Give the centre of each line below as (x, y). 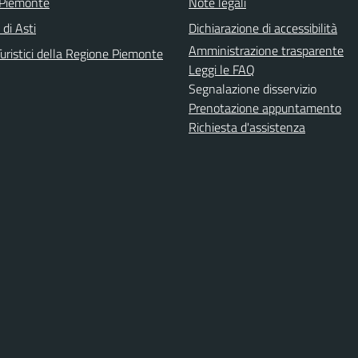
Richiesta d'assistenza (247, 127)
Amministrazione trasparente (266, 50)
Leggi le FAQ (222, 70)
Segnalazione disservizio (253, 89)
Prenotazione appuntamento (265, 108)
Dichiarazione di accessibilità (263, 28)
